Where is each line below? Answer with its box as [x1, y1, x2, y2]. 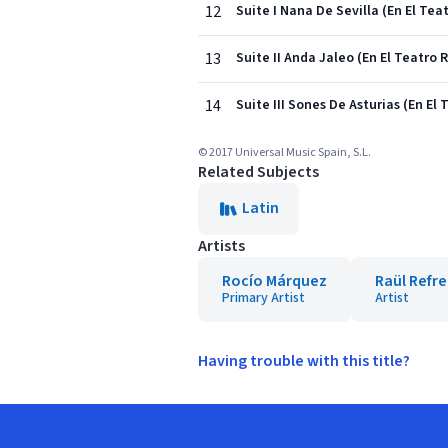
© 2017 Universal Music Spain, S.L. [198, 144, 371, 161]
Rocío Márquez [222, 270, 327, 292]
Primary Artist [222, 288, 305, 308]
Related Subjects [198, 161, 319, 183]
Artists [198, 235, 245, 257]
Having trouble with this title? [198, 350, 410, 372]
